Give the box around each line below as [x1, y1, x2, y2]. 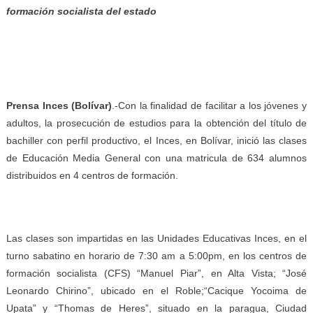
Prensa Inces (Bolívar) [6, 100, 112, 111]
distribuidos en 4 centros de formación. [6, 170, 178, 181]
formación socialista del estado [6, 6, 156, 17]
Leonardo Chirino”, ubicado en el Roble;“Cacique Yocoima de [6, 285, 307, 296]
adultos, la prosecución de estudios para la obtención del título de [6, 117, 307, 129]
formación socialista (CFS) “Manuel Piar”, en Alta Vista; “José [6, 268, 307, 279]
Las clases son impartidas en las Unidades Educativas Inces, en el [6, 233, 307, 244]
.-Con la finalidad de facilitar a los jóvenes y [112, 100, 307, 111]
